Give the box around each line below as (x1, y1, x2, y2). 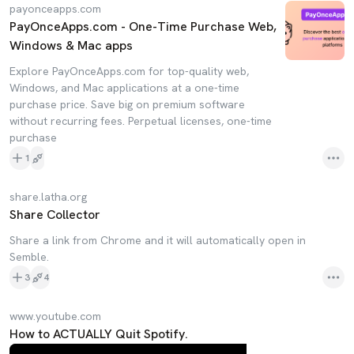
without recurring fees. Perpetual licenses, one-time (9, 114, 272, 128)
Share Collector (9, 206, 100, 223)
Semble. (9, 250, 49, 264)
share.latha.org (9, 190, 87, 204)
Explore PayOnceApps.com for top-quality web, (9, 64, 249, 78)
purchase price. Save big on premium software (9, 97, 245, 111)
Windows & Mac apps (9, 37, 133, 54)
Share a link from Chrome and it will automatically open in (9, 233, 306, 247)
